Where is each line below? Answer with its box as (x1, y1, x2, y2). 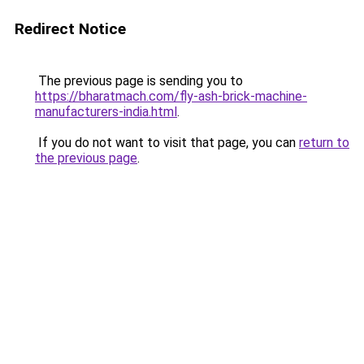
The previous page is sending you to (35, 73, 243, 89)
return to (299, 135, 349, 150)
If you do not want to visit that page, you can (35, 135, 299, 150)
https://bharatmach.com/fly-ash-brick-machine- (35, 89, 307, 104)
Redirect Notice (15, 19, 126, 38)
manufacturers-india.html (35, 104, 177, 119)
